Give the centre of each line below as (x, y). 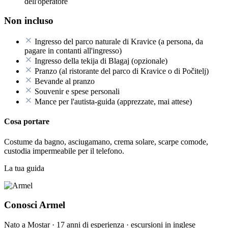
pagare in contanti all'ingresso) (73, 51)
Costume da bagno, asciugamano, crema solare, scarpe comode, (106, 141)
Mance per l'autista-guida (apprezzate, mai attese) (113, 102)
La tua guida (24, 168)
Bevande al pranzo (65, 81)
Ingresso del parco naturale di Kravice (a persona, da (119, 42)
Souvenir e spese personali (77, 92)
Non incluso (29, 21)
